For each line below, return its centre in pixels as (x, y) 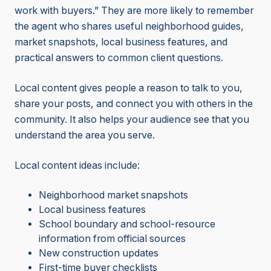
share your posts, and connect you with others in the (134, 104)
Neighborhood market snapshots (113, 195)
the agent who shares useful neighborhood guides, (129, 27)
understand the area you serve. (85, 135)
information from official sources (112, 239)
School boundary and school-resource (127, 224)
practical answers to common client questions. (120, 58)
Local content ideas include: (77, 166)
